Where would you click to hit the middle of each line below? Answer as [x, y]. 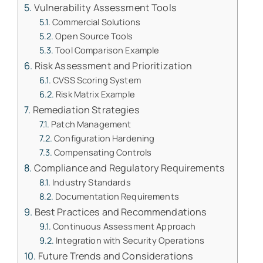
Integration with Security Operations [130, 240]
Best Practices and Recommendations [121, 212]
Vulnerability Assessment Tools [105, 8]
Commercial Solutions [97, 22]
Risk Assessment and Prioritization [113, 66]
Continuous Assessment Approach [124, 226]
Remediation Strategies [86, 110]
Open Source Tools [94, 36]
